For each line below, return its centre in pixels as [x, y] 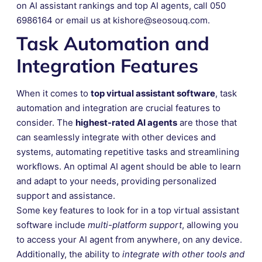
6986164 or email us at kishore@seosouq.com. [113, 20]
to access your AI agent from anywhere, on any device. [129, 239]
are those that [207, 122]
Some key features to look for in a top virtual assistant [128, 210]
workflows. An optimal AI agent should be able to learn [129, 166]
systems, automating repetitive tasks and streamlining [128, 151]
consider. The [46, 122]
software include [52, 225]
